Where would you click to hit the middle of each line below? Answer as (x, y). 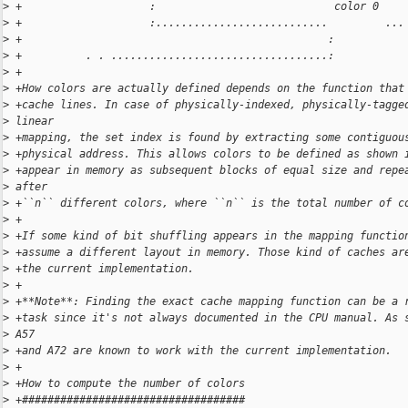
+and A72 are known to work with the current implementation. (200, 351)
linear (31, 122)
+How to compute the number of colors (127, 384)
